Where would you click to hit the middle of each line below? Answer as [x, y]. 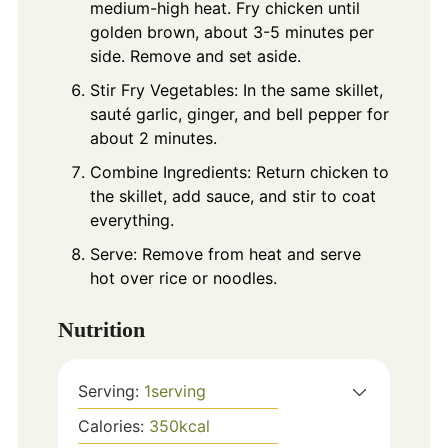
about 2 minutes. [153, 137]
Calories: [113, 426]
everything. [131, 219]
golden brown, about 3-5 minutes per [231, 31]
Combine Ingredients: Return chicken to [239, 171]
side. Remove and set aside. [195, 55]
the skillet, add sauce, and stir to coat [232, 195]
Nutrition [101, 330]
